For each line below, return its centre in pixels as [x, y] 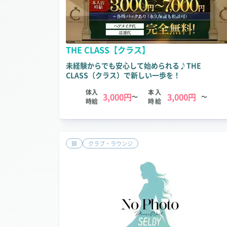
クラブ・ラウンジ [110, 144]
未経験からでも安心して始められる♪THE [134, 66]
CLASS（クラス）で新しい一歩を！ [123, 75]
